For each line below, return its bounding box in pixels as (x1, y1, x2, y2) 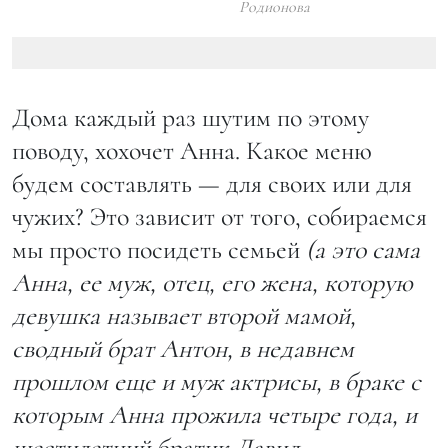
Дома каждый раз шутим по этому (12, 101, 369, 133)
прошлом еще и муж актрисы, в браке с (12, 365, 421, 397)
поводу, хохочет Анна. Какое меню (12, 134, 372, 166)
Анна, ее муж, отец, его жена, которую (12, 266, 413, 298)
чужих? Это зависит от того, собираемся (12, 200, 427, 232)
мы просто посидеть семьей (12, 233, 306, 265)
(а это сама (306, 233, 420, 265)
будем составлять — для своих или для (12, 167, 412, 199)
